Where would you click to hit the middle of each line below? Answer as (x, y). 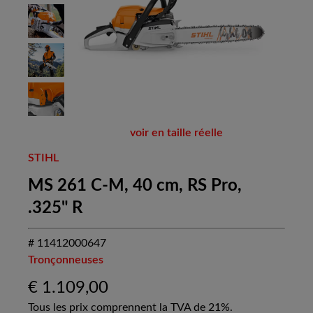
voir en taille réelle (176, 133)
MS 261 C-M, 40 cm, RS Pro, (135, 186)
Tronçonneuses (66, 260)
